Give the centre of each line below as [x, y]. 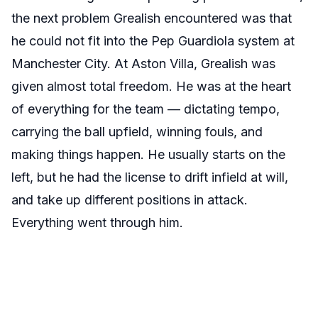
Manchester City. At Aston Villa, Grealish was [143, 64]
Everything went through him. [97, 223]
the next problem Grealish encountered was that [152, 18]
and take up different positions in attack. [130, 200]
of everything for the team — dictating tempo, [146, 109]
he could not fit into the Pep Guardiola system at [153, 41]
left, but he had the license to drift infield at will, [150, 177]
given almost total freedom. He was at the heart [151, 87]
